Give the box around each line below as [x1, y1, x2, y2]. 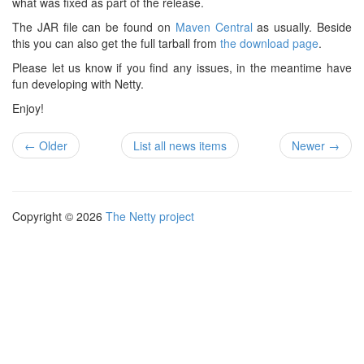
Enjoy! [12, 100, 44, 117]
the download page [220, 35, 318, 52]
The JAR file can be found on [12, 19, 175, 36]
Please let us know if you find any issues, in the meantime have [12, 59, 352, 76]
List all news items [132, 137, 227, 154]
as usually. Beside [252, 19, 353, 36]
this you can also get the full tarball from [12, 35, 220, 52]
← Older [24, 137, 67, 154]
